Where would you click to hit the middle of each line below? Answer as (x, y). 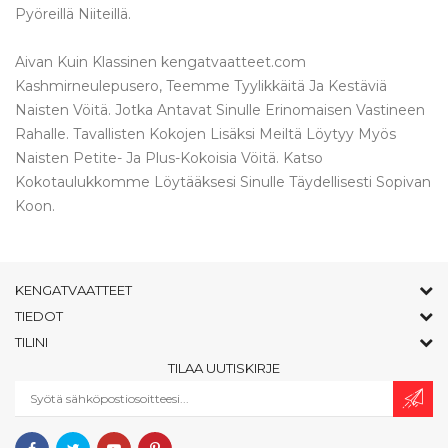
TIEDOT (39, 315)
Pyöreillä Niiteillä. (73, 13)
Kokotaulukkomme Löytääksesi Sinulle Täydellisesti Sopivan (223, 181)
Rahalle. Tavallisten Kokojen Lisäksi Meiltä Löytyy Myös (205, 133)
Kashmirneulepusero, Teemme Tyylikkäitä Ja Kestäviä (201, 85)
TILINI (31, 341)
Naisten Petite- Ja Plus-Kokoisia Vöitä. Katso (169, 157)
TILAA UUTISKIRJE (224, 367)
